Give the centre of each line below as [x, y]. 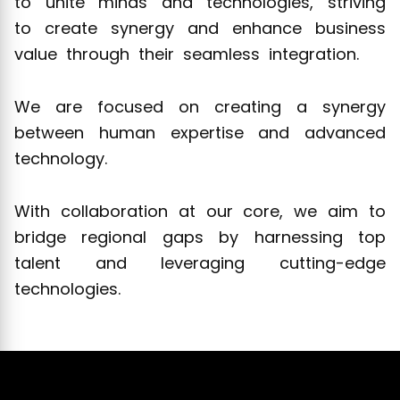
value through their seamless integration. [187, 54]
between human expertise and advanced [200, 132]
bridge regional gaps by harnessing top [200, 237]
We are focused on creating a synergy [200, 106]
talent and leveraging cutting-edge [200, 262]
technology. [61, 158]
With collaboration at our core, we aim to [200, 211]
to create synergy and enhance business [200, 28]
